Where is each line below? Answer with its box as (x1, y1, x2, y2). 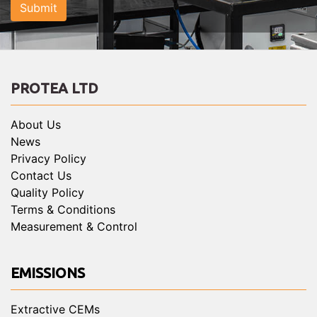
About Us (11, 117, 61, 132)
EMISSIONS (11, 265, 85, 282)
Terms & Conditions (11, 202, 115, 217)
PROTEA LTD (11, 80, 98, 97)
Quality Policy (11, 185, 84, 200)
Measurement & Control (11, 219, 137, 234)
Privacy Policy (11, 151, 86, 166)
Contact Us (11, 168, 71, 183)
